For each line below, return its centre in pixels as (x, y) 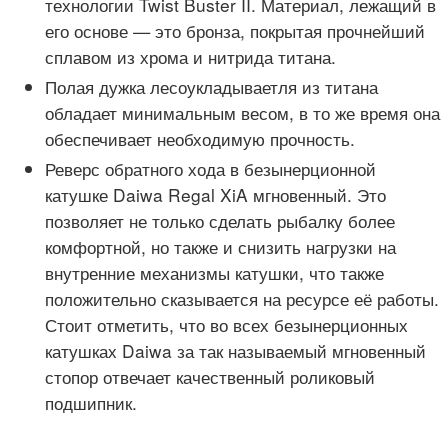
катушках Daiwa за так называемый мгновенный (235, 351)
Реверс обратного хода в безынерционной (210, 169)
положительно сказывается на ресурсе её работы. (242, 299)
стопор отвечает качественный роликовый (210, 377)
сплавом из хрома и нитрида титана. (190, 56)
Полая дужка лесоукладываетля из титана (211, 87)
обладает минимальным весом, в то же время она (242, 113)
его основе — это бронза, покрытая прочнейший (235, 30)
